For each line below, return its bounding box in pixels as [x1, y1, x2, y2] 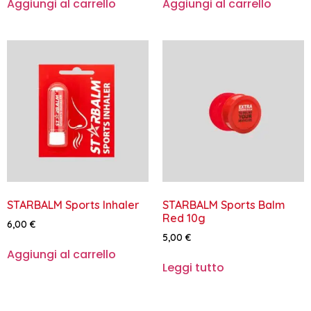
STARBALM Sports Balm [162, 197, 285, 212]
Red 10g [162, 210, 205, 225]
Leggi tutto [162, 260, 224, 276]
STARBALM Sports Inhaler [7, 197, 140, 212]
